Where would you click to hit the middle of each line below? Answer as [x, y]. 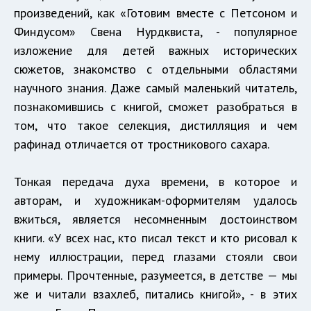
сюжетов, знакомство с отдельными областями [155, 69]
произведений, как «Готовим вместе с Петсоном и [155, 12]
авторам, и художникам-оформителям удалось [155, 200]
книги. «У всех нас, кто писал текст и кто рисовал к [155, 237]
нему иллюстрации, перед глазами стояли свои [155, 256]
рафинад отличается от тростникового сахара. [142, 144]
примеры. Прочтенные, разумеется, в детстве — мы [155, 275]
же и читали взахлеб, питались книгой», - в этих [155, 294]
